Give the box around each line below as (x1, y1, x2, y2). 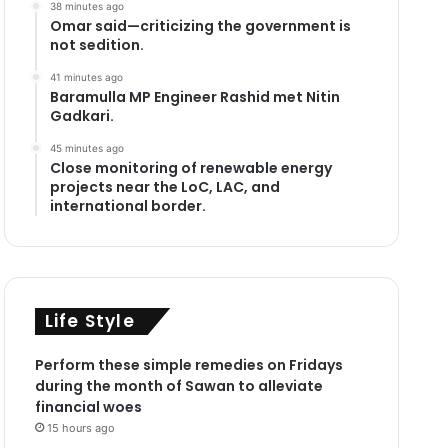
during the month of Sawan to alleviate (34, 375, 323, 396)
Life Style (44, 308, 135, 333)
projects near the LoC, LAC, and (49, 176, 280, 197)
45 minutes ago (49, 141, 124, 154)
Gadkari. (49, 105, 114, 126)
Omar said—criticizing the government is (49, 15, 351, 36)
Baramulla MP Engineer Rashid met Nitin (49, 86, 340, 107)
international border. (49, 195, 206, 216)
